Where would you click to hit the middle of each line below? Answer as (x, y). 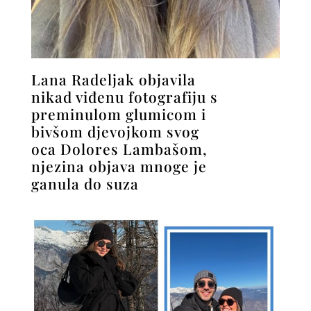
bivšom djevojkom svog (115, 131)
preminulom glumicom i (118, 114)
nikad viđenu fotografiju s (124, 96)
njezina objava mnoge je (119, 166)
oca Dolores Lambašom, (119, 148)
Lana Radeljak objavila (113, 79)
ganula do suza (85, 183)
